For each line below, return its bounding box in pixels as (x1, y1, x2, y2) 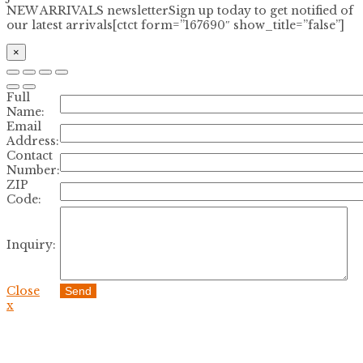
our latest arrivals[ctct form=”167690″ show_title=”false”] (6, 17, 344, 32)
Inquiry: (6, 237, 56, 252)
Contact (6, 147, 53, 163)
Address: (6, 133, 59, 148)
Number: (6, 162, 60, 177)
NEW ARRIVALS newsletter (6, 2, 169, 18)
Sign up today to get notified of (169, 2, 353, 18)
